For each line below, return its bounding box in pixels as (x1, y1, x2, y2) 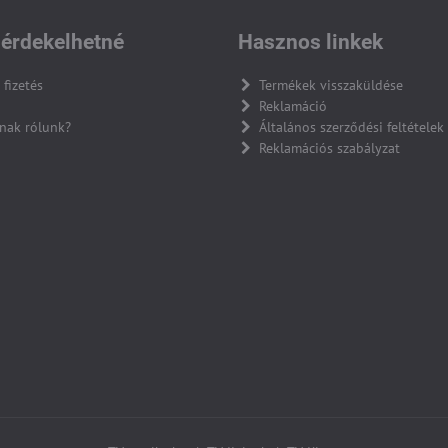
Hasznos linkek (237, 29, 383, 54)
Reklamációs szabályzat (258, 138, 400, 157)
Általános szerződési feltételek (258, 117, 444, 136)
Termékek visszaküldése (258, 75, 403, 94)
